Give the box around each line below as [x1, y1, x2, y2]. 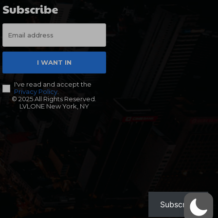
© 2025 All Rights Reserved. [12, 95, 97, 103]
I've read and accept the [14, 80, 91, 89]
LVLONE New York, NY [19, 102, 89, 110]
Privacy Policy [14, 88, 57, 96]
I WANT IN [36, 58, 72, 67]
